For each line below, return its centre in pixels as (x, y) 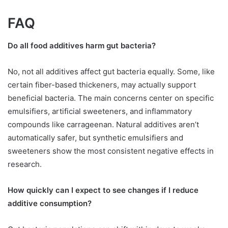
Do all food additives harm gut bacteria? (82, 46)
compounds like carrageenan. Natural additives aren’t (103, 125)
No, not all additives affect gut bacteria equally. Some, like (111, 72)
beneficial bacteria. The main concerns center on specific (111, 98)
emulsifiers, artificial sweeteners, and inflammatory (100, 111)
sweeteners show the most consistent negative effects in (111, 151)
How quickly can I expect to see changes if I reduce (103, 190)
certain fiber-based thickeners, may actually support (102, 85)
